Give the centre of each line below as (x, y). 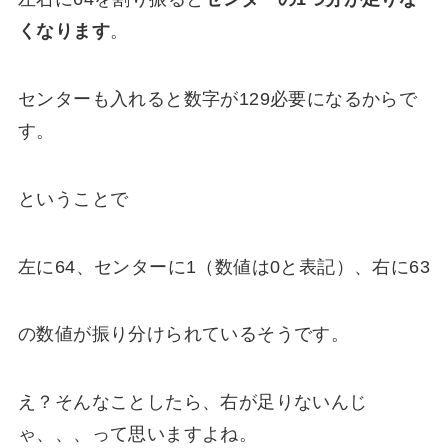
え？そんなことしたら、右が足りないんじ (192, 402)
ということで (73, 198)
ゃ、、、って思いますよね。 (137, 434)
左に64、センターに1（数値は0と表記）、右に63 (223, 266)
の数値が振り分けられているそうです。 (183, 334)
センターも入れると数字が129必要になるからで (217, 98)
